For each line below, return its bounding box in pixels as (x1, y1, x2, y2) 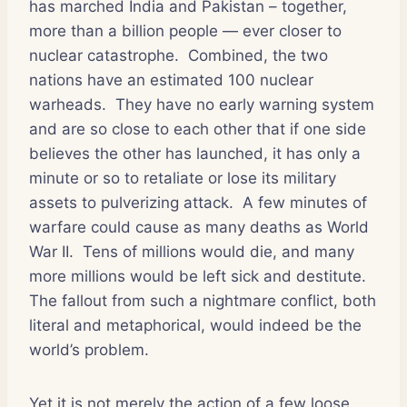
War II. (29, 242, 74, 261)
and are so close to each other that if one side (29, 119, 366, 138)
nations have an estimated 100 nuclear (29, 70, 313, 89)
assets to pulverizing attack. (29, 193, 233, 212)
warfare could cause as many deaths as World (29, 217, 369, 236)
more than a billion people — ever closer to (29, 21, 342, 40)
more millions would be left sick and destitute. (29, 266, 366, 285)
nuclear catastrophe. (29, 45, 179, 65)
